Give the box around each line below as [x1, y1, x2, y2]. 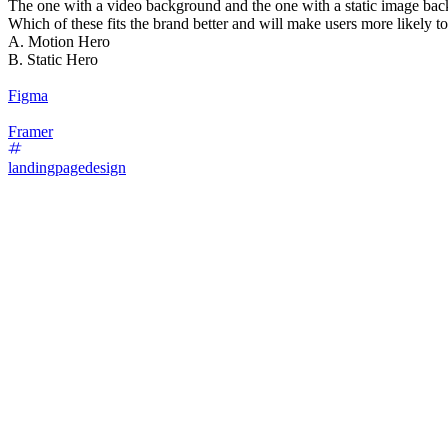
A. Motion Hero [8, 32, 110, 50]
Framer [8, 122, 53, 140]
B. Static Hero [8, 50, 98, 68]
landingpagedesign [8, 158, 126, 176]
